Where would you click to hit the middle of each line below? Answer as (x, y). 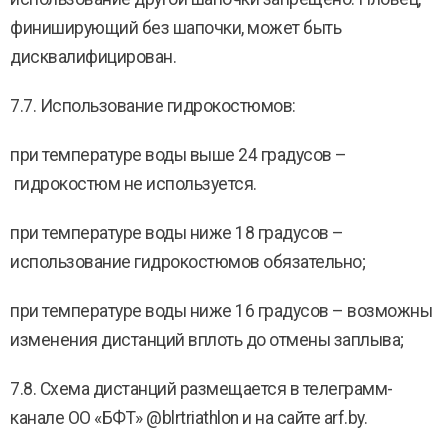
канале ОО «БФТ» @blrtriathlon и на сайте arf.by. (188, 418)
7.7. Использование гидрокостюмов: (153, 106)
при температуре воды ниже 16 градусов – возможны (221, 311)
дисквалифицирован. (93, 57)
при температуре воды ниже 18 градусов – (177, 233)
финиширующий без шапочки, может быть (175, 28)
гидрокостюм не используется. (133, 184)
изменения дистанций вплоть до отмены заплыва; (207, 340)
